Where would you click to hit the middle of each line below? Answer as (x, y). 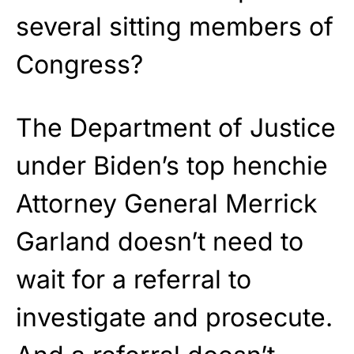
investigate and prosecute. (174, 318)
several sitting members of (175, 27)
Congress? (79, 65)
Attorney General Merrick (167, 204)
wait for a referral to (134, 280)
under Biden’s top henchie (172, 166)
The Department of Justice (176, 128)
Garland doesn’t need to (160, 242)
